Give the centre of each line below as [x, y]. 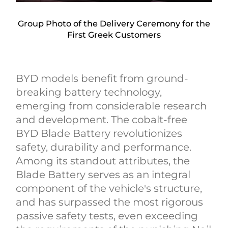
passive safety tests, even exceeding [107, 216]
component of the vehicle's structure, [109, 188]
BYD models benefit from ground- [102, 78]
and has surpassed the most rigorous [110, 202]
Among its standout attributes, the [103, 161]
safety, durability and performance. [104, 147]
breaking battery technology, [89, 92]
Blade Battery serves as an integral [103, 174]
